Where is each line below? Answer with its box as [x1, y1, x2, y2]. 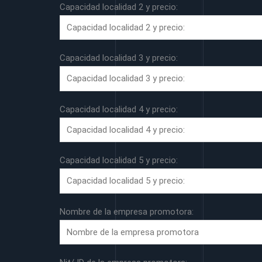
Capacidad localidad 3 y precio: [60, 53, 178, 63]
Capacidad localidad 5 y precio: [60, 155, 178, 166]
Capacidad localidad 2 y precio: [60, 1, 178, 12]
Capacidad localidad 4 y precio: [60, 104, 178, 115]
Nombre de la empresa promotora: [60, 206, 194, 217]
